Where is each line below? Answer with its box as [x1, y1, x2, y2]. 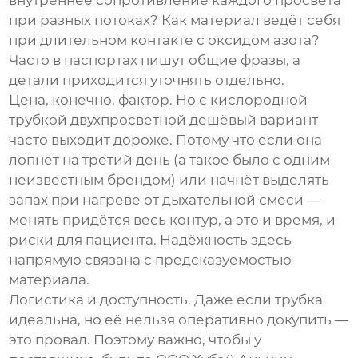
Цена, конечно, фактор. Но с [9, 92, 211, 109]
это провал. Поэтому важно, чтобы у [9, 332, 262, 348]
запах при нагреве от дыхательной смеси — [9, 192, 321, 209]
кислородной [210, 92, 308, 109]
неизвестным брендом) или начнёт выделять [9, 172, 330, 189]
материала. [9, 272, 90, 288]
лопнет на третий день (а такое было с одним [9, 152, 331, 169]
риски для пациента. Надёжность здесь [9, 232, 292, 249]
